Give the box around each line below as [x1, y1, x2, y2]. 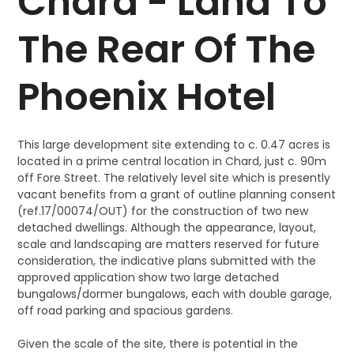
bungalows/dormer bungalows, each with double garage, [17, 286, 333, 302]
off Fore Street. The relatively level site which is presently [17, 170, 331, 186]
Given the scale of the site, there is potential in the [17, 336, 299, 352]
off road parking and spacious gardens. [17, 303, 234, 318]
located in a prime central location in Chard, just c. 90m [17, 153, 327, 169]
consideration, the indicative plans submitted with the [17, 253, 317, 269]
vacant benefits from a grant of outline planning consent [17, 186, 337, 202]
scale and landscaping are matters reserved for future [17, 236, 320, 252]
